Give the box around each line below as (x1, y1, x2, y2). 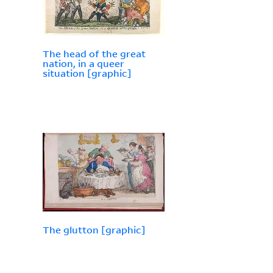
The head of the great (42, 48, 146, 60)
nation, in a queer (42, 57, 124, 70)
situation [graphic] (42, 67, 132, 80)
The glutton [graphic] (42, 224, 146, 236)
